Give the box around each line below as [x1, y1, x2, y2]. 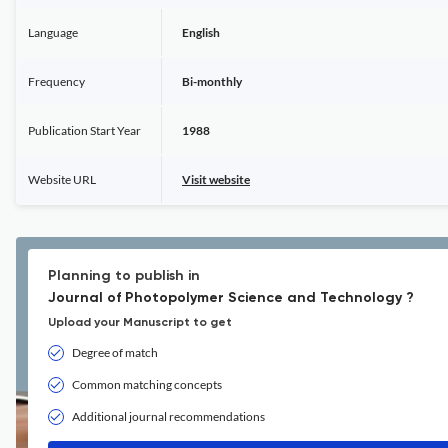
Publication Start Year [28, 123, 141, 138]
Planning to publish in [48, 269, 200, 283]
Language [28, 25, 78, 40]
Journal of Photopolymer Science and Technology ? [48, 291, 414, 305]
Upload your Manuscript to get [48, 317, 232, 329]
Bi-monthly [182, 74, 242, 89]
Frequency [28, 74, 85, 89]
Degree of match [72, 345, 158, 360]
